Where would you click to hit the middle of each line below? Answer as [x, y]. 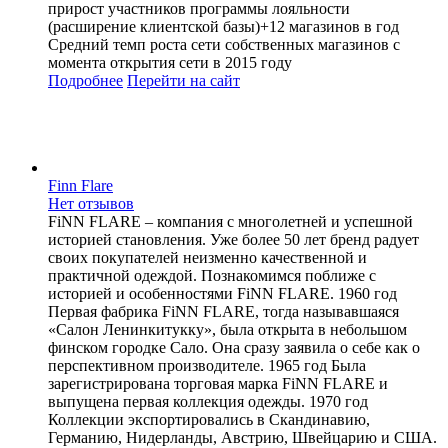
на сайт [215, 80]
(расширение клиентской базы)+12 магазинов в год [223, 26]
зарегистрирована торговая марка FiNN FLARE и [218, 383]
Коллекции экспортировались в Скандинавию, [209, 419]
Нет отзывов [91, 203]
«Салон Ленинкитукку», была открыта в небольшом [227, 329]
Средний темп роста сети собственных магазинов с [224, 44]
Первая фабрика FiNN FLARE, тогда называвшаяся [223, 311]
